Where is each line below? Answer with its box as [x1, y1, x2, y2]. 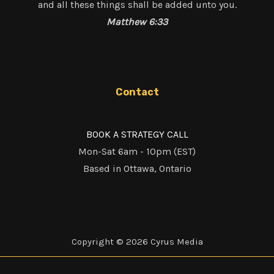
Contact [115, 86, 159, 98]
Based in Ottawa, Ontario [83, 163, 191, 175]
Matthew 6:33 [106, 16, 168, 28]
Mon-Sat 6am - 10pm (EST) [78, 146, 196, 158]
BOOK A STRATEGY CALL [86, 128, 188, 141]
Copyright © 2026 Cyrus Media [71, 236, 203, 248]
